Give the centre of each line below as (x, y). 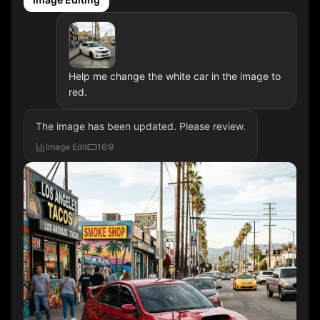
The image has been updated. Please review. (141, 126)
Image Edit (66, 147)
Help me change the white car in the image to (174, 76)
